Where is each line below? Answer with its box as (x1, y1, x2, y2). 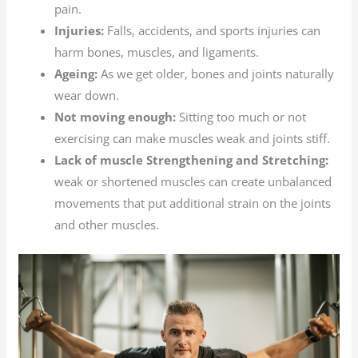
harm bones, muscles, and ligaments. (54, 44, 260, 61)
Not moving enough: (54, 109, 177, 125)
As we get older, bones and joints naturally (97, 66, 335, 82)
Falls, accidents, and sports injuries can (104, 22, 321, 39)
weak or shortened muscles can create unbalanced (54, 173, 332, 190)
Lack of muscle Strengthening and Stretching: (54, 152, 329, 169)
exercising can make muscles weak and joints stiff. (54, 130, 331, 147)
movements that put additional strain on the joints (54, 195, 332, 212)
